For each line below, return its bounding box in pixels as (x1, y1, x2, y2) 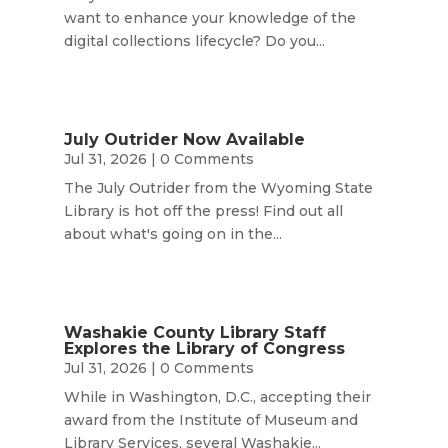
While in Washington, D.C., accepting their (63, 388, 371, 407)
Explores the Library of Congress (63, 339, 345, 359)
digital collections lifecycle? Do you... (63, 31, 325, 50)
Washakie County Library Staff (63, 323, 326, 343)
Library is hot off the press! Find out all (63, 202, 343, 220)
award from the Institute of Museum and (63, 411, 358, 430)
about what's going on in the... (63, 225, 282, 243)
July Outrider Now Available (63, 130, 305, 149)
